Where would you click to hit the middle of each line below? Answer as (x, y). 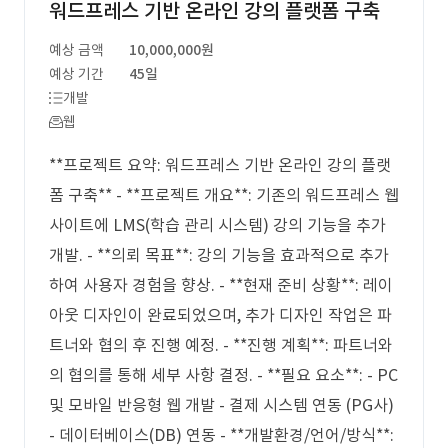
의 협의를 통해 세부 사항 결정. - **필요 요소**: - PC (223, 375)
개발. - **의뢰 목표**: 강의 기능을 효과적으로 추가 (219, 255)
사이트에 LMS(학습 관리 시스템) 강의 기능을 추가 (217, 225)
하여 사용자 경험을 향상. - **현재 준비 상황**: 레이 (221, 285)
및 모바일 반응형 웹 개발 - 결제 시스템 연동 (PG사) (221, 405)
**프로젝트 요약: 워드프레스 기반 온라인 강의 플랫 (220, 165)
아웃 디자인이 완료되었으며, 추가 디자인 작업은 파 (220, 315)
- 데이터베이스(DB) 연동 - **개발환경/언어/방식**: (221, 435)
